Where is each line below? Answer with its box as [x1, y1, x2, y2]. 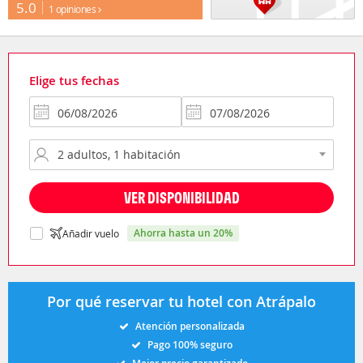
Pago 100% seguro [147, 337, 233, 352]
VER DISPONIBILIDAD [123, 186, 240, 207]
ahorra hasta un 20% [140, 225, 233, 240]
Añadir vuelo [62, 226, 119, 240]
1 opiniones [48, 2, 98, 15]
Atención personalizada [135, 318, 245, 333]
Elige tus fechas [29, 71, 119, 89]
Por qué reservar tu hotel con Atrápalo [47, 291, 316, 311]
